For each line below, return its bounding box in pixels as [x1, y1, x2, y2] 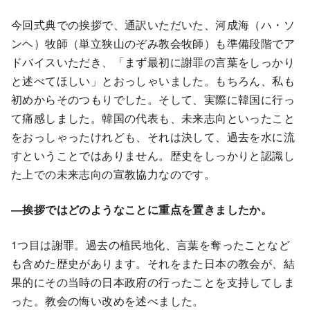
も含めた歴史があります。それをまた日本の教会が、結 [11, 255, 295, 272]
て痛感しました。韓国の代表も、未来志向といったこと [11, 110, 295, 127]
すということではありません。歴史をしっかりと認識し [11, 147, 295, 164]
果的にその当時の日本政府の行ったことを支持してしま [11, 274, 295, 291]
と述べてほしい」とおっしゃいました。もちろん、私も [11, 73, 295, 89]
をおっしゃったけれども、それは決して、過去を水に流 [11, 129, 295, 145]
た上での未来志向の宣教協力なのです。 [11, 166, 216, 183]
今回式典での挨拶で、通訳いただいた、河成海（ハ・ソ [11, 17, 295, 33]
